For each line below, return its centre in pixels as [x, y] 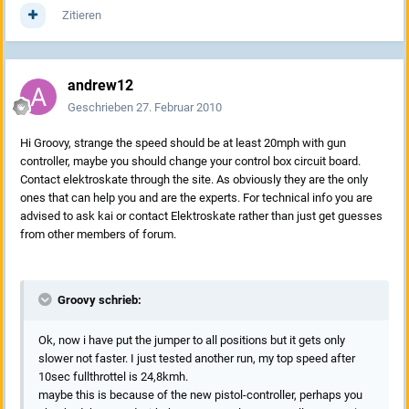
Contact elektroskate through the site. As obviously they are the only [194, 180]
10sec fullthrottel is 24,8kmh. [113, 377]
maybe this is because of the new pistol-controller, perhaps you [200, 395]
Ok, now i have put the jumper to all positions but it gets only [192, 341]
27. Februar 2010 [179, 108]
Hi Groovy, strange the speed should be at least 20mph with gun [183, 143]
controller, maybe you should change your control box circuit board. [190, 162]
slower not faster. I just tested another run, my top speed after [197, 359]
